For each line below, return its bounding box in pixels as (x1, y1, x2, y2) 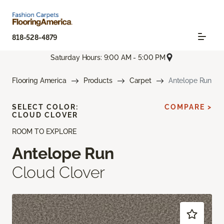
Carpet (129, 76, 151, 85)
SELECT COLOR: (12, 103, 78, 111)
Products (83, 76, 112, 85)
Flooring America (12, 76, 66, 85)
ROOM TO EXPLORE (12, 127, 76, 136)
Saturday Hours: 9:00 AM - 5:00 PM (50, 53, 166, 61)
